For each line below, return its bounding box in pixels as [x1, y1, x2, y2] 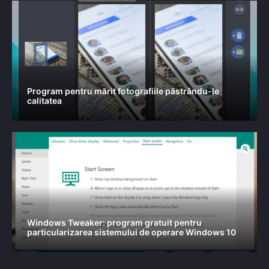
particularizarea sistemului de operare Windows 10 [27, 227, 236, 237]
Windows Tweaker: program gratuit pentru [27, 217, 202, 228]
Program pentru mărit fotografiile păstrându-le [27, 85, 219, 96]
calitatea [27, 95, 62, 106]
